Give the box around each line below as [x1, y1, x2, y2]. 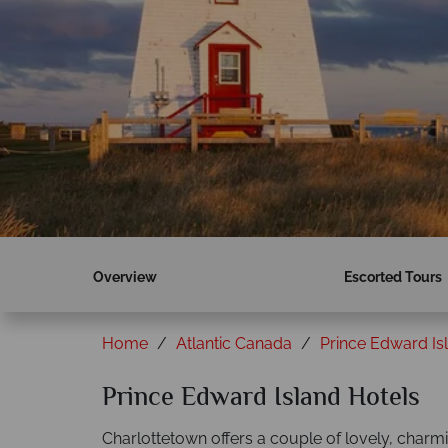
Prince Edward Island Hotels [102, 379, 420, 419]
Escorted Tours [343, 269, 442, 285]
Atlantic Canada [176, 334, 292, 353]
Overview [93, 269, 158, 285]
